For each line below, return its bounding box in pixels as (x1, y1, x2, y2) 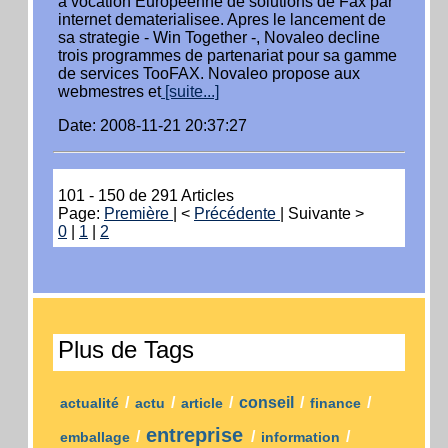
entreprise (146, 424, 249, 446)
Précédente (194, 205, 280, 222)
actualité (60, 395, 123, 411)
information (261, 429, 344, 445)
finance (310, 395, 365, 411)
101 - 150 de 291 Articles (58, 187, 234, 204)
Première (104, 205, 173, 222)
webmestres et (58, 83, 161, 100)
